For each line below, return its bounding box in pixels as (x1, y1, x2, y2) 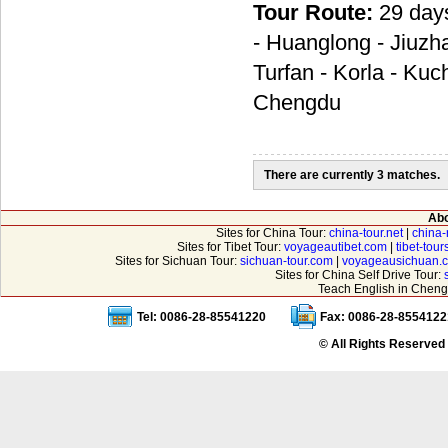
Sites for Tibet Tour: (177, 240, 284, 254)
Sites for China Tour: (215, 226, 329, 240)
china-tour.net (328, 226, 403, 240)
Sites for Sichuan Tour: (114, 254, 240, 268)
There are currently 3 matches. (264, 168, 440, 182)
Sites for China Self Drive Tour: (275, 268, 444, 282)
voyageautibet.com (284, 240, 387, 254)
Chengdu (253, 90, 341, 115)
